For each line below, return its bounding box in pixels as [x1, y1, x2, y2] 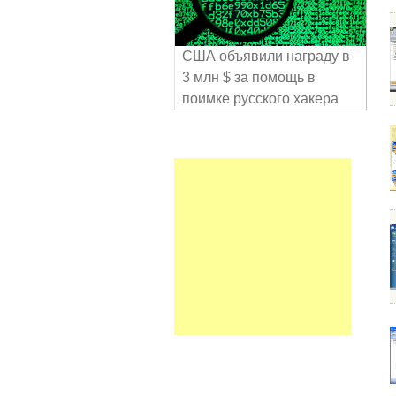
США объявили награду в [182, 49, 350, 64]
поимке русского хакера [182, 91, 339, 106]
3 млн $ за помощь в [182, 70, 316, 85]
